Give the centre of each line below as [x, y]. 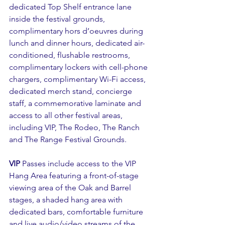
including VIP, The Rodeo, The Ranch [75, 127]
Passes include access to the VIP [79, 163]
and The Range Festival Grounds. [68, 139]
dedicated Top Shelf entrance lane [71, 7]
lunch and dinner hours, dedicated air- [77, 43]
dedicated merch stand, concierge [72, 91]
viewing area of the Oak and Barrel [71, 188]
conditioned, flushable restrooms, [71, 55]
